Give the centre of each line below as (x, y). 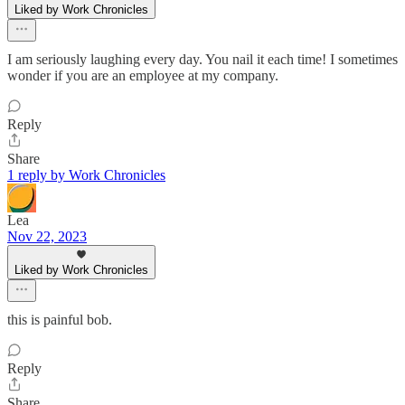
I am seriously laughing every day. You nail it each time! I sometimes (202, 60)
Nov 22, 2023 (47, 237)
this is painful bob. (60, 320)
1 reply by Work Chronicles (86, 175)
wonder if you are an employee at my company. (143, 76)
